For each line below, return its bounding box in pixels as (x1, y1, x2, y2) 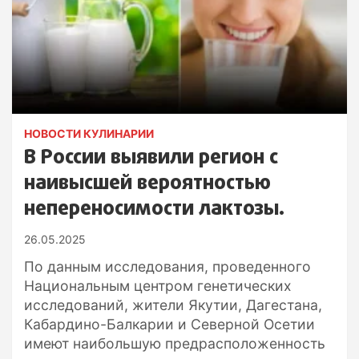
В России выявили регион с (24, 142, 278, 173)
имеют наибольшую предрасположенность (24, 334, 325, 352)
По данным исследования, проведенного (24, 257, 311, 275)
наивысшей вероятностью (24, 167, 271, 199)
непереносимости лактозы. (24, 193, 284, 224)
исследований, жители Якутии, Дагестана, (24, 296, 322, 313)
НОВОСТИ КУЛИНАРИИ (24, 126, 154, 140)
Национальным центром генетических (24, 276, 292, 294)
